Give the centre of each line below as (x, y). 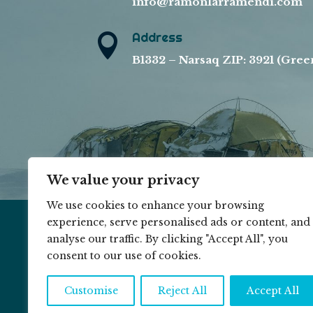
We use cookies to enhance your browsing (155, 205)
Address (158, 37)
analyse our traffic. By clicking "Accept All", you (167, 239)
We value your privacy (123, 180)
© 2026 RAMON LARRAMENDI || (174, 245)
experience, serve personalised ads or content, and (179, 222)
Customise (91, 291)
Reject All (182, 291)
